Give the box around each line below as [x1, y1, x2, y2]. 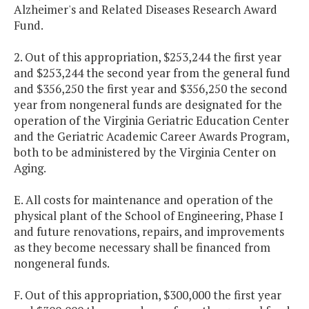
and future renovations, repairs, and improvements [14, 223, 284, 240]
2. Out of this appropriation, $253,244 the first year [14, 49, 281, 66]
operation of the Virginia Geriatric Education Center [14, 112, 289, 129]
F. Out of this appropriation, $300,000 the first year [14, 287, 281, 303]
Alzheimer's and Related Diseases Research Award [14, 1, 277, 18]
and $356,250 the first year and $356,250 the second [14, 81, 288, 97]
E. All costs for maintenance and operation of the [14, 192, 273, 208]
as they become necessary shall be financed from [14, 239, 270, 256]
